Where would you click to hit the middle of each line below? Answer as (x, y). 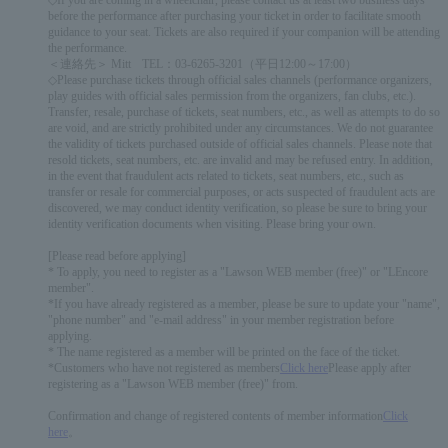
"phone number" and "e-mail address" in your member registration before (221, 320)
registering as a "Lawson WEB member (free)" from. (173, 384)
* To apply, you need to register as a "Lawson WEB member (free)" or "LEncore (238, 272)
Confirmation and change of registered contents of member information (215, 416)
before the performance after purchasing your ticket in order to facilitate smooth (234, 16)
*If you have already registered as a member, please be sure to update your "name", (244, 304)
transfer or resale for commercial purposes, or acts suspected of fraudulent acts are (241, 192)
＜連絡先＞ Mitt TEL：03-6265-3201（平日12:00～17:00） (202, 64)
